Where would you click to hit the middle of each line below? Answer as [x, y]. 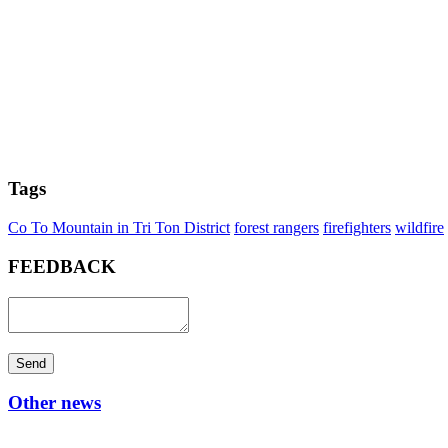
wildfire [419, 228]
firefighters [357, 228]
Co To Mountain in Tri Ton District [119, 228]
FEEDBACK [62, 266]
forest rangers [276, 228]
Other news [54, 403]
